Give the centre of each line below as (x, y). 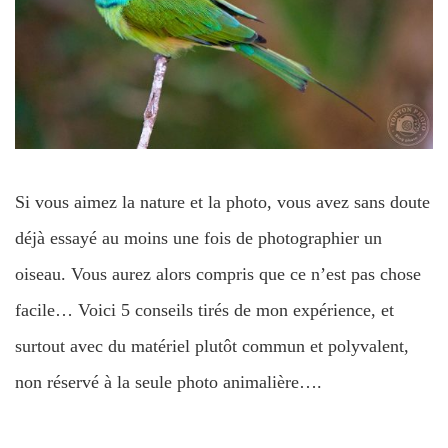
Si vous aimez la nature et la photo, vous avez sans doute (222, 201)
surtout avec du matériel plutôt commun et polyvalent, (212, 345)
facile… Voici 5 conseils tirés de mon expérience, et (204, 309)
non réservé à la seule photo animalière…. (168, 381)
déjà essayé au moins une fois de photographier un (198, 237)
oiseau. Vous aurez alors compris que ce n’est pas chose (218, 273)
